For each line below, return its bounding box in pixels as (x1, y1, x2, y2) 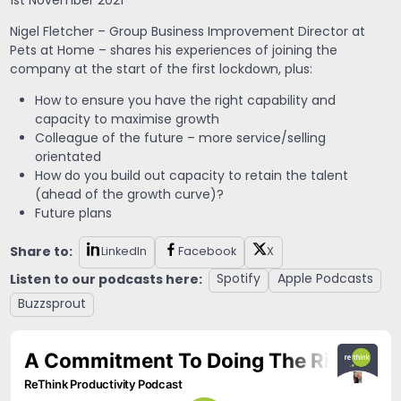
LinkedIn (100, 243, 147, 261)
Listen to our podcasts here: (9, 269, 202, 292)
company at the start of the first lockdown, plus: (9, 59, 312, 81)
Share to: (9, 241, 73, 263)
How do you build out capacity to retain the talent (34, 166, 348, 187)
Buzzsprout (17, 294, 86, 315)
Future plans (34, 203, 112, 225)
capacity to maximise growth (34, 109, 219, 131)
